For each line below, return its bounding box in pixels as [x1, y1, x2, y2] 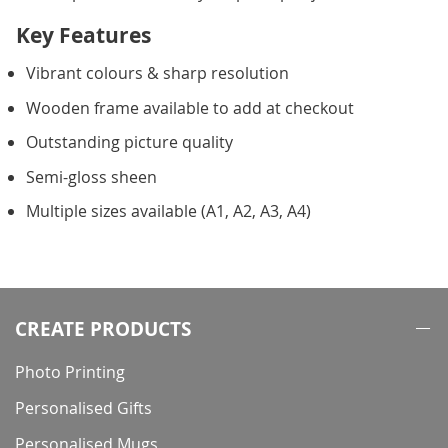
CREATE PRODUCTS [15, 316, 191, 343]
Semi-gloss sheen [26, 165, 157, 188]
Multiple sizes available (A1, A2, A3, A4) [26, 200, 311, 223]
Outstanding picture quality [26, 131, 233, 154]
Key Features [16, 21, 151, 51]
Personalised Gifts [15, 397, 152, 420]
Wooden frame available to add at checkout [26, 96, 354, 119]
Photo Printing [15, 361, 125, 384]
